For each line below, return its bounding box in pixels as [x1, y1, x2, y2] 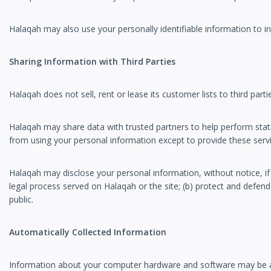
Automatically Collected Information [9, 226, 166, 238]
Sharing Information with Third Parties [9, 56, 175, 68]
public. [9, 194, 33, 206]
